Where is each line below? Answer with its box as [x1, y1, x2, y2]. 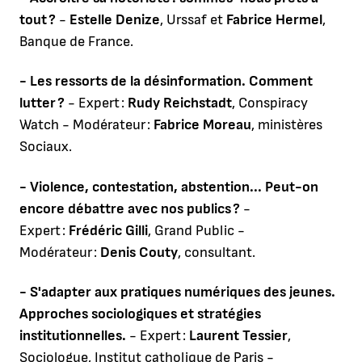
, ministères [251, 116, 322, 134]
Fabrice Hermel [226, 11, 322, 28]
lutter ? [19, 95, 65, 112]
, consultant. [178, 243, 255, 261]
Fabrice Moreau [154, 116, 251, 134]
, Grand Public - [148, 221, 245, 239]
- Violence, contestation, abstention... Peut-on [19, 178, 318, 196]
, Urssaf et [160, 11, 226, 28]
